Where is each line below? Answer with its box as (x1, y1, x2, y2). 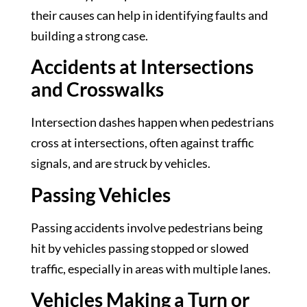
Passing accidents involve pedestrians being (31, 219, 262, 235)
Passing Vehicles (31, 182, 171, 206)
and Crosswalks (31, 77, 164, 101)
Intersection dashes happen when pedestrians (31, 114, 274, 130)
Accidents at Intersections (31, 55, 254, 79)
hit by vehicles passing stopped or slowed (31, 240, 249, 256)
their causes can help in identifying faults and (31, 8, 268, 23)
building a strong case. (31, 28, 148, 44)
